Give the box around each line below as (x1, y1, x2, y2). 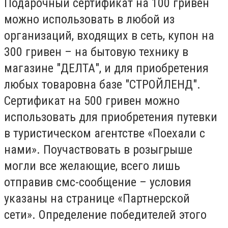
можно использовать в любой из (4, 12, 175, 26)
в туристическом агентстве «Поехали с (4, 126, 205, 140)
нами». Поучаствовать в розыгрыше (4, 142, 192, 157)
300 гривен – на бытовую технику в (4, 44, 188, 59)
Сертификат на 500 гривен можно (4, 93, 180, 108)
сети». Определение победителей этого (4, 207, 207, 222)
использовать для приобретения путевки (4, 109, 217, 124)
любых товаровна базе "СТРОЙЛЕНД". (4, 77, 201, 92)
